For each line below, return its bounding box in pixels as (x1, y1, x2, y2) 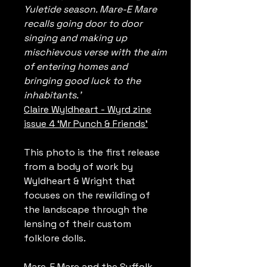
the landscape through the (24, 203, 148, 216)
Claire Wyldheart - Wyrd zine (24, 103, 151, 116)
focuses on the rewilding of (24, 189, 150, 201)
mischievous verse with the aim (24, 46, 167, 58)
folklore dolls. (24, 232, 86, 244)
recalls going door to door (24, 17, 142, 30)
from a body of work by (24, 160, 133, 173)
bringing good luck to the (24, 74, 141, 87)
